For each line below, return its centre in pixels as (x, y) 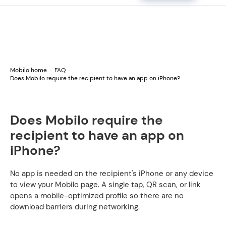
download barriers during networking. (75, 207)
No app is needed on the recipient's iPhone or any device (112, 174)
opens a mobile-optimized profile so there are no (97, 196)
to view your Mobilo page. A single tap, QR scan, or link (105, 185)
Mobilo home (29, 70)
